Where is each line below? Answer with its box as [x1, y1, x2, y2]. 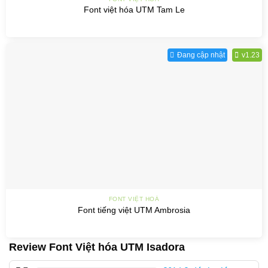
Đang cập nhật [177, 51, 225, 60]
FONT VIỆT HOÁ [108, 196, 160, 203]
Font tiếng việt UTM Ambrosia [78, 205, 190, 215]
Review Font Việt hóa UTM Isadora [9, 240, 185, 253]
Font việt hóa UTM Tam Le [83, 5, 185, 15]
